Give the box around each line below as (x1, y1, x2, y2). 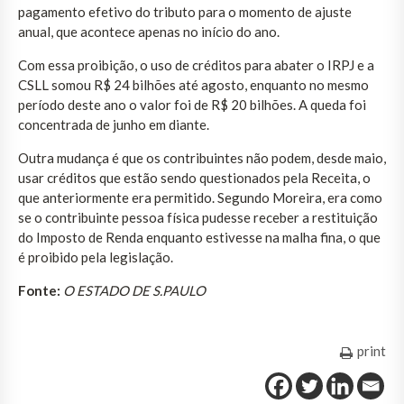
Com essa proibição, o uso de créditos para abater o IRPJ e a (18, 56, 374, 73)
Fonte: (18, 281, 60, 298)
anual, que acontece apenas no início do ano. (18, 23, 280, 40)
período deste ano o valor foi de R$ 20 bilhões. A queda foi (18, 96, 366, 113)
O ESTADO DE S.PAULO (63, 281, 206, 298)
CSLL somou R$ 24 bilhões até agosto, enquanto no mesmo (18, 76, 369, 93)
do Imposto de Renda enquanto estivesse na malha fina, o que (18, 228, 381, 245)
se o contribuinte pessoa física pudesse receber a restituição (18, 208, 378, 225)
